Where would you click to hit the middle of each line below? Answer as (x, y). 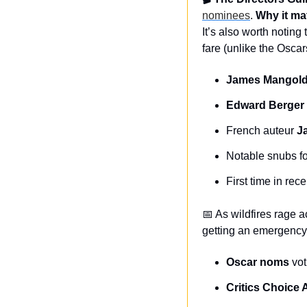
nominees (226, 15)
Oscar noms (258, 262)
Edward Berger (265, 105)
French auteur (261, 131)
